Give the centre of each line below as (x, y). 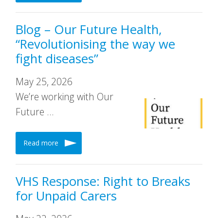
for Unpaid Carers (66, 196)
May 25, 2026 (44, 82)
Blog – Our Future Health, (89, 29)
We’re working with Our (64, 97)
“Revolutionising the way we (95, 44)
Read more (41, 143)
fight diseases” (57, 59)
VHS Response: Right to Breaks (103, 181)
